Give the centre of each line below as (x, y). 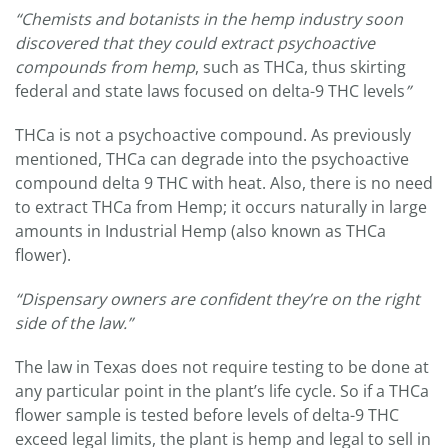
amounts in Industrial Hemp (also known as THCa (200, 231)
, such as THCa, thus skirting (300, 67)
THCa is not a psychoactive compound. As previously (213, 135)
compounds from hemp (105, 67)
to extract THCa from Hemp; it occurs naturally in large (221, 207)
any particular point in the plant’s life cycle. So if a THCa (222, 391)
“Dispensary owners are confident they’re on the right (217, 299)
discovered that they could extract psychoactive (195, 43)
